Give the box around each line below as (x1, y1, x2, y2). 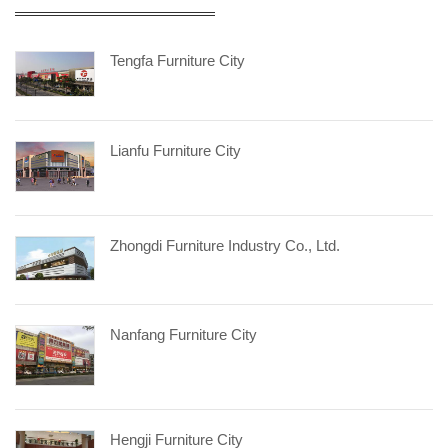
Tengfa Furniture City (110, 51, 245, 69)
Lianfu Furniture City (110, 141, 241, 159)
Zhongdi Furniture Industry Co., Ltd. (110, 237, 340, 255)
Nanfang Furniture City (110, 326, 257, 344)
